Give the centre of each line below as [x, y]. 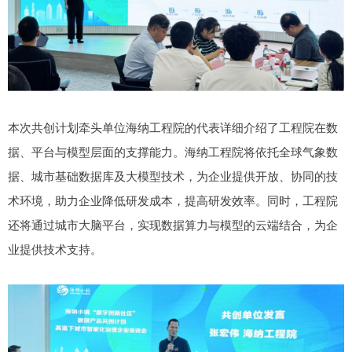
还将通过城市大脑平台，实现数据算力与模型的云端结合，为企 [173, 225]
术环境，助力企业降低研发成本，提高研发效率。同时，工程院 [173, 200]
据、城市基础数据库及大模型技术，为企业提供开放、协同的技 [173, 176]
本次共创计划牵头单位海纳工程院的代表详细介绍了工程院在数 [173, 127]
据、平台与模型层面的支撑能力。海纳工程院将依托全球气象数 [173, 152]
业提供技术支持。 [55, 249]
